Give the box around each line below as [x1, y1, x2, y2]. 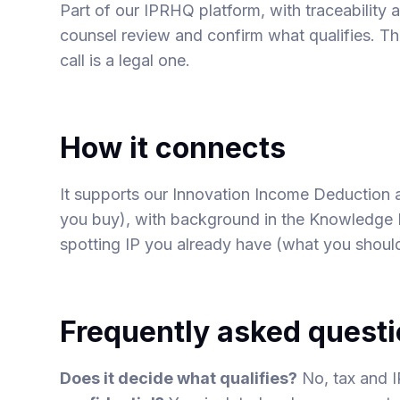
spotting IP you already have [60, 235, 272, 254]
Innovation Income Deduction [172, 185, 391, 204]
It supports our [60, 185, 173, 204]
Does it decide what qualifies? [60, 369, 298, 387]
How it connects [60, 130, 287, 165]
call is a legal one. [60, 51, 191, 70]
